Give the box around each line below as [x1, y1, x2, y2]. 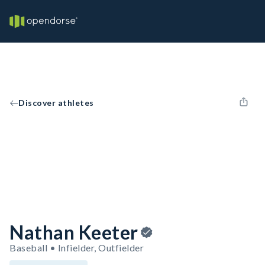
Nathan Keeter [9, 221, 138, 244]
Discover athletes [18, 98, 94, 108]
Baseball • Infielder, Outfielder [9, 242, 144, 253]
